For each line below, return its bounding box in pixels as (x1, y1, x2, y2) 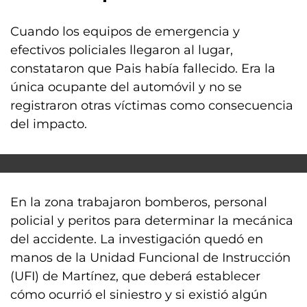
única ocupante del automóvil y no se (10, 79, 242, 95)
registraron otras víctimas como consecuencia (10, 98, 293, 113)
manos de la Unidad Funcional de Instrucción (10, 250, 291, 265)
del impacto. (10, 116, 87, 132)
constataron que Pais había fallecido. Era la (10, 61, 275, 76)
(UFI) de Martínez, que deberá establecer (10, 269, 260, 284)
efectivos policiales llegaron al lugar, (10, 42, 233, 58)
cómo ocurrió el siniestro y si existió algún (10, 287, 267, 302)
